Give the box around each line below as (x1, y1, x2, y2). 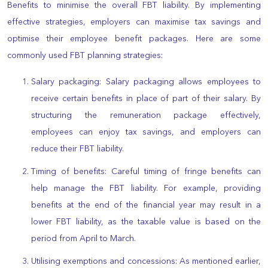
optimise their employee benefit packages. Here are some (7, 34, 261, 43)
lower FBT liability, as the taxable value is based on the (31, 217, 261, 226)
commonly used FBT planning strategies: (7, 51, 163, 60)
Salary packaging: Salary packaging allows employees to (31, 77, 261, 86)
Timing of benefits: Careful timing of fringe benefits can (31, 167, 261, 176)
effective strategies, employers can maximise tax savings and (7, 17, 261, 26)
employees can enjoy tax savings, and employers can (31, 127, 261, 136)
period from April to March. (31, 234, 136, 243)
